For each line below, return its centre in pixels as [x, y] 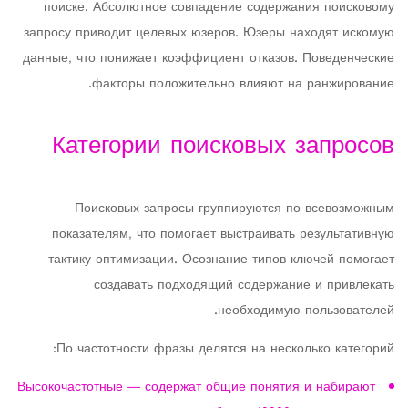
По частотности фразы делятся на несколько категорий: [225, 349]
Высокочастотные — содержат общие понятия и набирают [196, 388]
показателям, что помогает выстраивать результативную [223, 235]
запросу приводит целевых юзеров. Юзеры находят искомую [209, 33]
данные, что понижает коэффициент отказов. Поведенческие [209, 59]
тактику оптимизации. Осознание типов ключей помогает [221, 260]
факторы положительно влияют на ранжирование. [243, 84]
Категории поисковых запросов [223, 147]
